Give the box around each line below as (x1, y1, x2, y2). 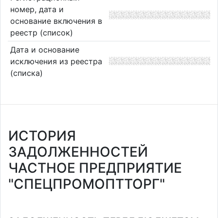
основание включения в (10, 16, 102, 26)
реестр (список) (10, 27, 73, 37)
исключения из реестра (10, 56, 102, 66)
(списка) (10, 68, 43, 78)
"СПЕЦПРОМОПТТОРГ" (8, 176, 165, 192)
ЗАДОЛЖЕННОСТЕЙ (8, 144, 148, 160)
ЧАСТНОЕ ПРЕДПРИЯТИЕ (8, 160, 182, 176)
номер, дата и (10, 4, 64, 14)
